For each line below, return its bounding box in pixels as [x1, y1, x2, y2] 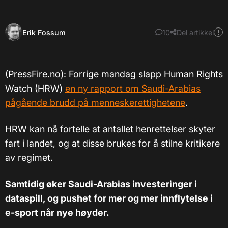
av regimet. [5, 152, 53, 163]
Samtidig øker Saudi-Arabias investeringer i [5, 179, 197, 189]
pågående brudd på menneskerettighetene [5, 97, 185, 108]
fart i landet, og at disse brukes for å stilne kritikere [5, 138, 220, 149]
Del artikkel [177, 27, 214, 37]
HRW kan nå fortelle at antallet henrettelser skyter [5, 124, 215, 134]
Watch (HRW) [5, 83, 65, 94]
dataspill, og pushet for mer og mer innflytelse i [5, 193, 213, 204]
